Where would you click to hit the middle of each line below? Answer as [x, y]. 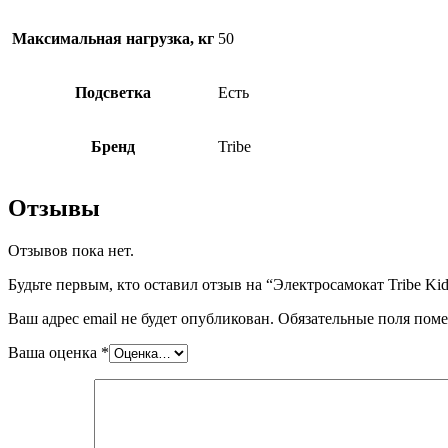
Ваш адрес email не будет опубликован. [141, 318]
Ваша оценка [54, 352]
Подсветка [112, 93]
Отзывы [54, 208]
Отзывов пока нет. [71, 250]
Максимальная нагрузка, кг [112, 39]
